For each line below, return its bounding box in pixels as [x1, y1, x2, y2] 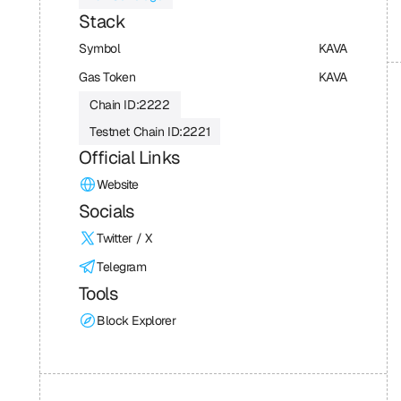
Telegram [97, 259, 147, 275]
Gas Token [79, 69, 136, 85]
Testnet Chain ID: [90, 124, 183, 140]
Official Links [79, 146, 180, 169]
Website [97, 176, 140, 192]
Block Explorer [97, 312, 176, 328]
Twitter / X [97, 230, 152, 246]
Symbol [79, 40, 121, 56]
